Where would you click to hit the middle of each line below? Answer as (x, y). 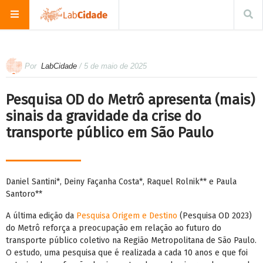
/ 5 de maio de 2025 (113, 66)
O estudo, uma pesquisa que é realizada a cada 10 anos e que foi (127, 253)
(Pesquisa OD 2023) (215, 216)
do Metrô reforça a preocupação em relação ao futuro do (114, 228)
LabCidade (59, 66)
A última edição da (41, 216)
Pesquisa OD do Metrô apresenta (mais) (130, 100)
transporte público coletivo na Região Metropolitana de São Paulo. (131, 240)
